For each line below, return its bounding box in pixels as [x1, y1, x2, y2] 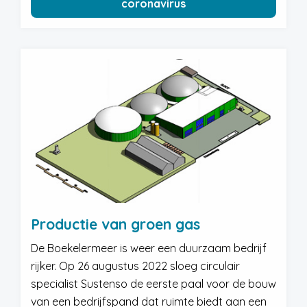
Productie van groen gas [31, 215, 200, 233]
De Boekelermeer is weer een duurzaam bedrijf [31, 241, 267, 255]
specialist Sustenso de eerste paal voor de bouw [31, 277, 276, 291]
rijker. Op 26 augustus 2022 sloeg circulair [31, 259, 240, 273]
